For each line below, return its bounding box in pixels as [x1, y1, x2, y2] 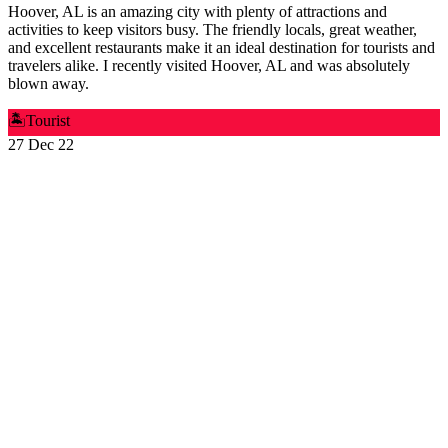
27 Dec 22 [8, 136, 74, 154]
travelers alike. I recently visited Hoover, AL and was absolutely [8, 57, 410, 75]
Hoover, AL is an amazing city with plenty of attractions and [8, 3, 387, 21]
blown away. [8, 75, 89, 93]
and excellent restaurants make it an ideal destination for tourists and [8, 39, 435, 57]
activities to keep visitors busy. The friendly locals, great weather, [8, 21, 417, 39]
